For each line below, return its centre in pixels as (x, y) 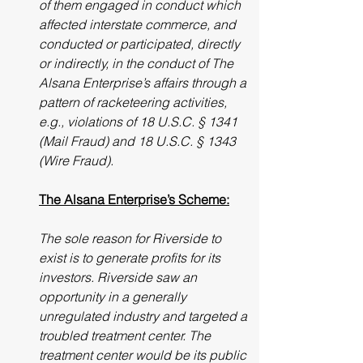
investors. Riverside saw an (120, 277)
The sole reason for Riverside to (132, 238)
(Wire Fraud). (76, 160)
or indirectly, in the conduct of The (138, 63)
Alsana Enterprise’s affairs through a (144, 83)
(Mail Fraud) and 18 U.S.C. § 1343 (139, 141)
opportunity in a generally (114, 297)
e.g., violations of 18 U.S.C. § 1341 (140, 122)
